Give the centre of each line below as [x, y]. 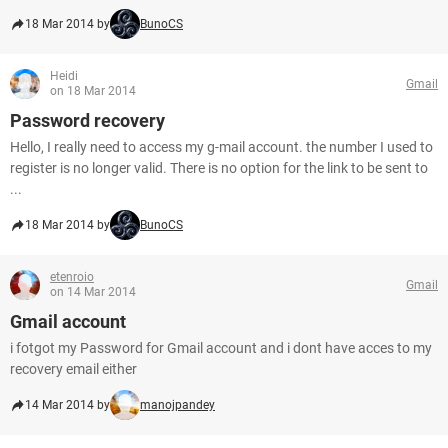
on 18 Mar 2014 [93, 91]
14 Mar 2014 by [67, 405]
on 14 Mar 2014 [93, 292]
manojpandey [177, 405]
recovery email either [73, 369]
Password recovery [87, 120]
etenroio [72, 277]
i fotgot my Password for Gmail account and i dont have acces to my [221, 348]
